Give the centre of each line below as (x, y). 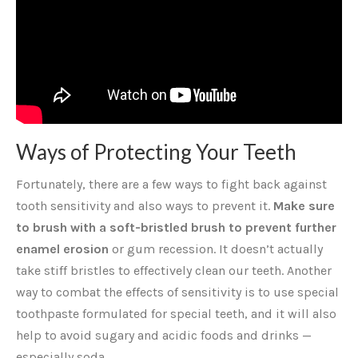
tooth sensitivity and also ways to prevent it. (145, 206)
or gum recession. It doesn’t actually (216, 249)
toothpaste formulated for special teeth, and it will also (176, 314)
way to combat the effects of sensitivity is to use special (177, 292)
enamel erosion (62, 249)
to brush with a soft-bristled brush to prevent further (176, 227)
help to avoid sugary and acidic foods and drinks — (164, 335)
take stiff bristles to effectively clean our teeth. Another (174, 270)
